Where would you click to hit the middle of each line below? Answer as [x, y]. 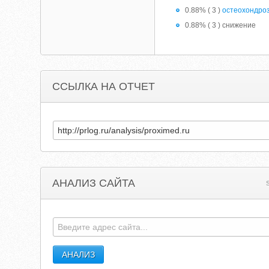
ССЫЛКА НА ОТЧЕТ [104, 86]
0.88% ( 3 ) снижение [221, 25]
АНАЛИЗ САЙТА [94, 183]
